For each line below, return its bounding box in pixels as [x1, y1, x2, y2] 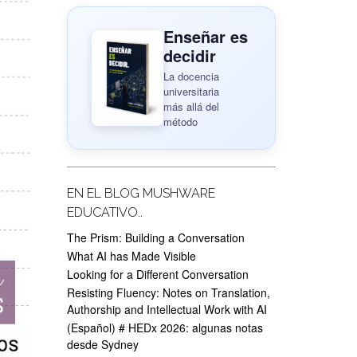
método [163, 114, 198, 129]
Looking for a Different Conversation [66, 266, 249, 282]
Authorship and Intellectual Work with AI [66, 301, 267, 317]
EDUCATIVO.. [66, 205, 143, 220]
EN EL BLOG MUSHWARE [66, 186, 215, 201]
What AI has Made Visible [66, 248, 196, 264]
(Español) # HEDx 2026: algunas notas [66, 320, 263, 335]
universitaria [163, 84, 219, 99]
